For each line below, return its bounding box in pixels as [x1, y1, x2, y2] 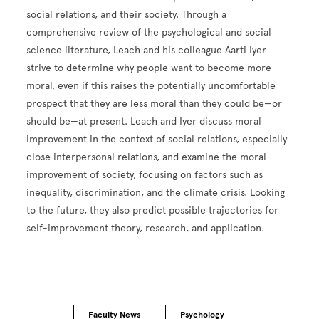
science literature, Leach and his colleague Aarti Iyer [26, 44, 267, 57]
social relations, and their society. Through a [26, 9, 227, 21]
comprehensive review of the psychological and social [26, 26, 272, 39]
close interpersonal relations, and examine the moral [26, 151, 267, 164]
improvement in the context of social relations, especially [26, 133, 288, 146]
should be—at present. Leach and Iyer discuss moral [26, 115, 262, 128]
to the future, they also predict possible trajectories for [26, 204, 279, 217]
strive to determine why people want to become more [26, 62, 272, 75]
